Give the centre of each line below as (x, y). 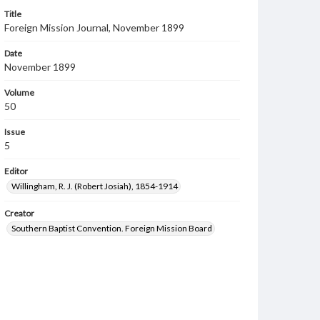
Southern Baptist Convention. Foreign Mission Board (112, 228)
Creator (19, 213)
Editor (16, 171)
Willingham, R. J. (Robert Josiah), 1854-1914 (95, 186)
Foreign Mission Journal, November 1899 (94, 27)
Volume (19, 92)
